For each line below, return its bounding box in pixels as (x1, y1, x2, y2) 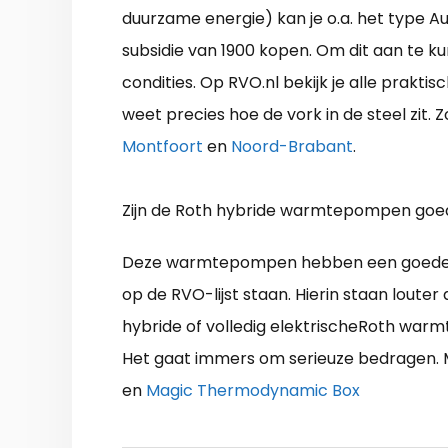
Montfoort (122, 134, 203, 158)
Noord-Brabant (231, 134, 353, 158)
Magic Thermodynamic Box (146, 378, 360, 402)
